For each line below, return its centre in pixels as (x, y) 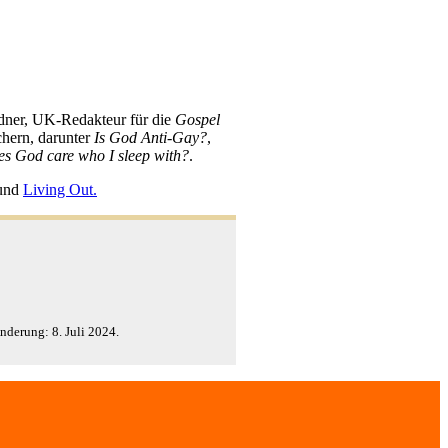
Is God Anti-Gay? (150, 138)
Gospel (197, 120)
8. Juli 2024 (83, 332)
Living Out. (60, 190)
